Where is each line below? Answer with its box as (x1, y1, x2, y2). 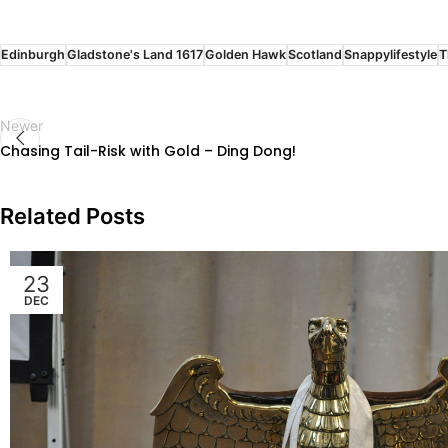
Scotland (288, 46, 342, 62)
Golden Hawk (205, 46, 286, 62)
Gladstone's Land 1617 (67, 46, 203, 62)
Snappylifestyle (344, 46, 437, 62)
